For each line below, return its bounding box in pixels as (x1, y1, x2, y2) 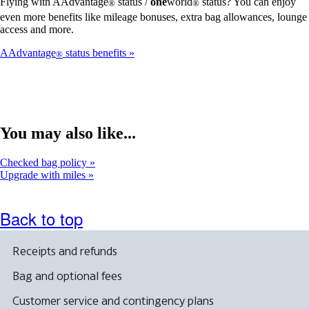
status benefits (63, 46, 129, 59)
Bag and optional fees (12, 268, 122, 283)
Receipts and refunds (12, 243, 117, 258)
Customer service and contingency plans (12, 293, 214, 308)
